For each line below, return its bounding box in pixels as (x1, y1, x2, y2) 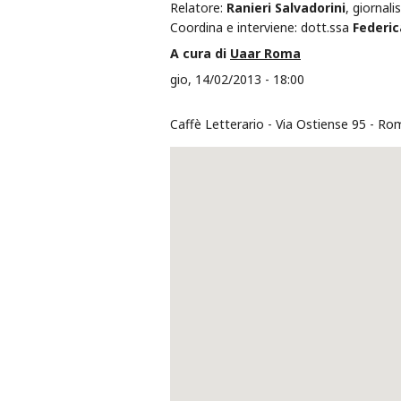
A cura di (170, 45, 230, 63)
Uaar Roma (230, 45, 301, 63)
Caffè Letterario (170, 115, 264, 133)
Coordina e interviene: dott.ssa (170, 19, 353, 37)
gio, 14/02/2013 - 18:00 (170, 71, 304, 89)
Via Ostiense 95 (276, 115, 366, 133)
